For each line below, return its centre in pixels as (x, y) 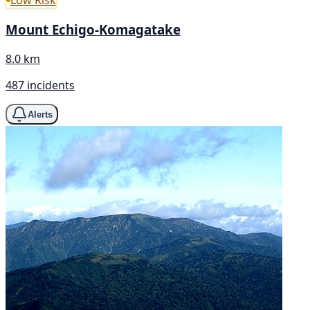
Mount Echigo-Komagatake (93, 30)
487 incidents (40, 85)
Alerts (40, 114)
